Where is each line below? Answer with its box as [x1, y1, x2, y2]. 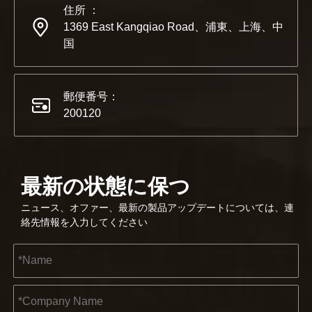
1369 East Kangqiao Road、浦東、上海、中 [63, 20, 283, 33]
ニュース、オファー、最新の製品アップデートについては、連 [21, 201, 294, 213]
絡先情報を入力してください [21, 216, 148, 228]
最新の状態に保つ [21, 171, 190, 200]
